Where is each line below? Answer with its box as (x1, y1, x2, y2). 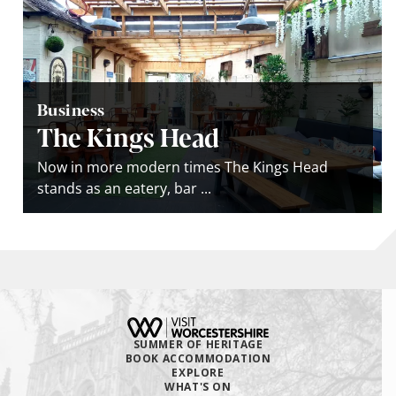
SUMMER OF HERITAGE (133, 336, 263, 352)
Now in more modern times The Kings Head (37, 156, 328, 177)
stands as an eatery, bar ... (37, 178, 211, 198)
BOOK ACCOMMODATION (125, 350, 271, 366)
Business (37, 96, 105, 120)
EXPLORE (171, 364, 225, 380)
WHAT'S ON (164, 378, 232, 394)
